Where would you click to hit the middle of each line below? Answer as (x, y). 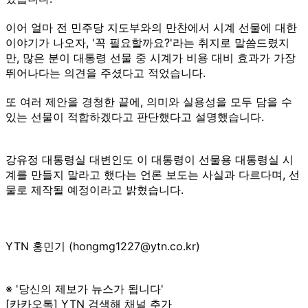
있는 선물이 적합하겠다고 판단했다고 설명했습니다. (135, 117)
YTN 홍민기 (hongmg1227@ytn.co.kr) (103, 246)
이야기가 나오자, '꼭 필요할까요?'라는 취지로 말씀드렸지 (147, 42)
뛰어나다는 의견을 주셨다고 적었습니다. (106, 73)
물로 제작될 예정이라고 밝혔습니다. (95, 189)
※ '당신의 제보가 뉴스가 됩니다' (85, 288)
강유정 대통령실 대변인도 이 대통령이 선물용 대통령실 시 (150, 159)
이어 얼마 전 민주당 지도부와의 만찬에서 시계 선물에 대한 (151, 27)
